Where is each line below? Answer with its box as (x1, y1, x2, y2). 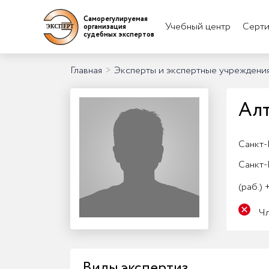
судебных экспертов (83, 29, 154, 40)
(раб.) (238, 180, 262, 194)
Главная (70, 64, 102, 77)
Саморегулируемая (83, 14, 148, 24)
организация (83, 22, 126, 32)
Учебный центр (165, 20, 231, 34)
